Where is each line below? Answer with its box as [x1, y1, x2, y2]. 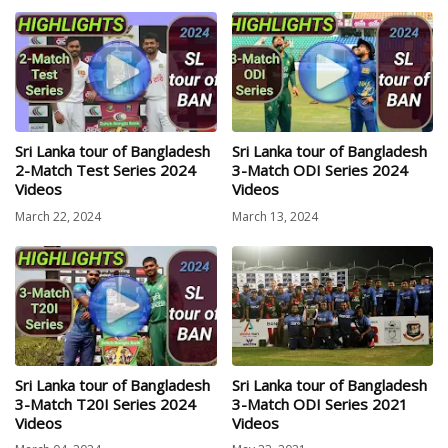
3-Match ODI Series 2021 [231, 393, 408, 414]
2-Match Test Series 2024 [15, 160, 196, 181]
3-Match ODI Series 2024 [231, 160, 408, 181]
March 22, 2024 [15, 207, 101, 225]
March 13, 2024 [231, 207, 318, 225]
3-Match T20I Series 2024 [15, 393, 196, 414]
